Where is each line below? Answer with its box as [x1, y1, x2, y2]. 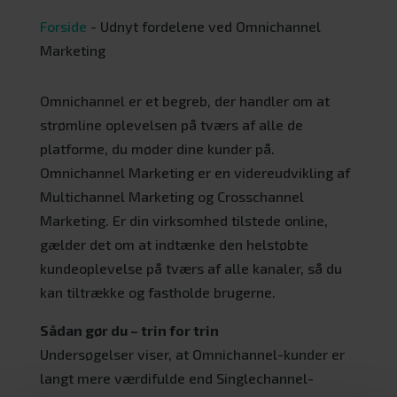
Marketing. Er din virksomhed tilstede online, [39, 211, 328, 229]
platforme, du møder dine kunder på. [39, 139, 275, 157]
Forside [39, 17, 87, 35]
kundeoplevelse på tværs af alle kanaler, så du [39, 259, 342, 276]
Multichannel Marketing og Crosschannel [39, 187, 304, 205]
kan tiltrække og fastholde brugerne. [39, 283, 276, 300]
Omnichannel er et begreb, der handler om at [39, 91, 330, 109]
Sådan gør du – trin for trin [39, 321, 219, 339]
